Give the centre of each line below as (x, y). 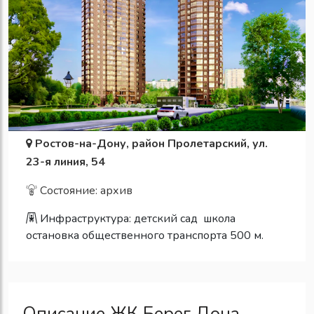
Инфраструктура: (86, 218)
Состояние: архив (85, 190)
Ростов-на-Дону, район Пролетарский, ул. (151, 143)
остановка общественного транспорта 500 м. (145, 235)
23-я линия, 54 (66, 162)
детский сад (166, 218)
